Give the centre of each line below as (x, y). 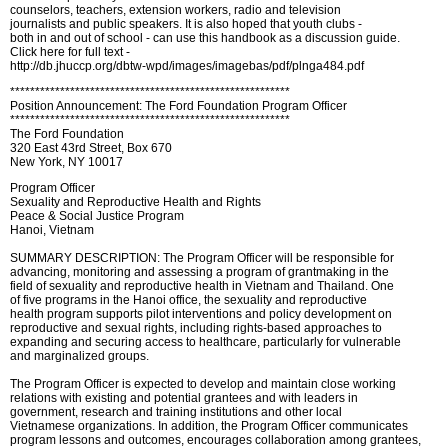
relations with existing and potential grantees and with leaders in (184, 398)
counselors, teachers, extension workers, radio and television (175, 10)
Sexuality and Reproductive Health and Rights (135, 202)
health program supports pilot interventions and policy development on (201, 314)
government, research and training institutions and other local (176, 412)
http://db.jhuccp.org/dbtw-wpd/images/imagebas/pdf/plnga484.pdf (187, 66)
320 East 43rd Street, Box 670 (91, 148)
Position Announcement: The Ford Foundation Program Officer (178, 106)
